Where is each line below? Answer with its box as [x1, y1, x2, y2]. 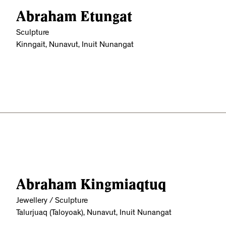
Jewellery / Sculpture [16, 197, 88, 205]
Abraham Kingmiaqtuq [16, 176, 166, 193]
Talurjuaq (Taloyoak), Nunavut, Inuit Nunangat [16, 209, 172, 217]
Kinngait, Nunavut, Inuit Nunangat [16, 41, 134, 49]
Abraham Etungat [16, 8, 132, 25]
